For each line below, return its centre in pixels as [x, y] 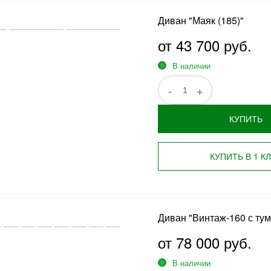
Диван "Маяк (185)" [201, 20]
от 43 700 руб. [204, 45]
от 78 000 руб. [204, 242]
